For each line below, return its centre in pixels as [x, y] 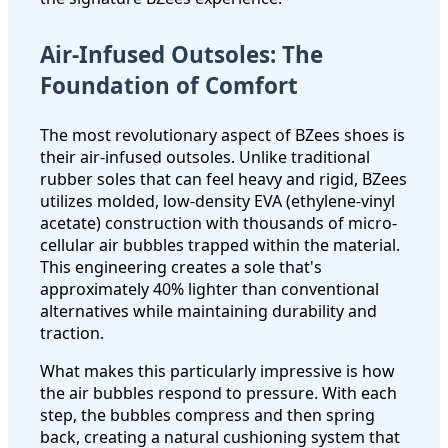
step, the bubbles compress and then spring [207, 414]
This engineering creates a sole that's [181, 266]
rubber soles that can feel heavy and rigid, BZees [223, 178]
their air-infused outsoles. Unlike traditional [205, 156]
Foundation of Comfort [169, 86]
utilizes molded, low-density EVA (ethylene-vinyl [217, 200]
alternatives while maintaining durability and [208, 310]
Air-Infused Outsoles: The [181, 55]
